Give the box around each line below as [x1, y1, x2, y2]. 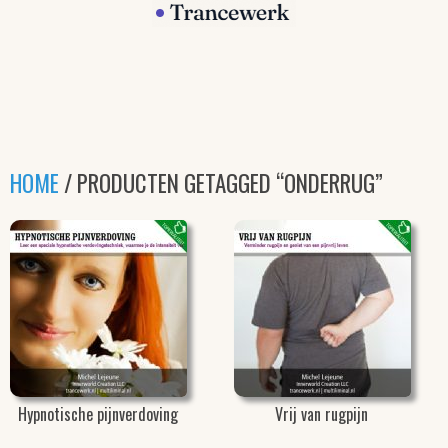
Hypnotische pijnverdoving [17, 402, 178, 426]
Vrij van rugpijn [275, 402, 368, 426]
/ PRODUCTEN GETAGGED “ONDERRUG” [59, 166, 383, 200]
